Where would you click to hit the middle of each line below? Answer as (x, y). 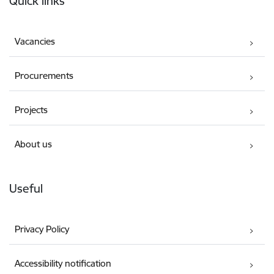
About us (34, 144)
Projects (31, 109)
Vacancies (35, 41)
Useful (26, 188)
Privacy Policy (42, 229)
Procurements (44, 75)
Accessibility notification (63, 263)
